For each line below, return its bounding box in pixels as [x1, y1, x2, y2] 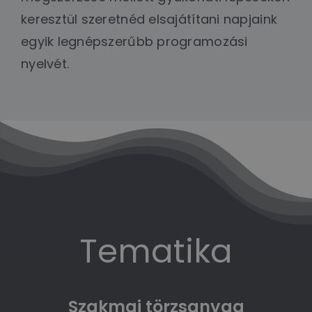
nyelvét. [20, 54, 70, 72]
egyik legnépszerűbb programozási [20, 32, 248, 50]
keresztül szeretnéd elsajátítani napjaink [20, 10, 278, 28]
